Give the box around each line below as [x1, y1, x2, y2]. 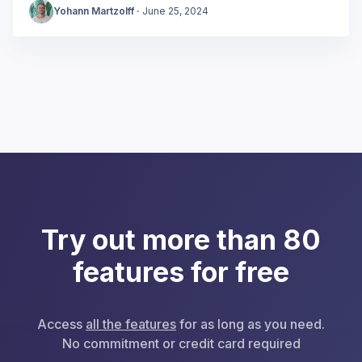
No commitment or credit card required [61, 335, 301, 352]
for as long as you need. [176, 316, 325, 333]
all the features [86, 316, 176, 333]
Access [37, 316, 86, 333]
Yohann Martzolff [53, 5, 134, 18]
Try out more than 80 [41, 223, 321, 257]
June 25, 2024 [142, 5, 208, 18]
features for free [73, 255, 289, 289]
